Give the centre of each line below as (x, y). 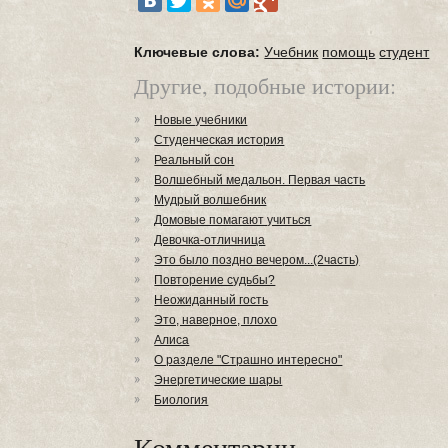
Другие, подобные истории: (265, 85)
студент (404, 52)
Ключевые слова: (197, 52)
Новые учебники (201, 120)
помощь (349, 52)
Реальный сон (194, 160)
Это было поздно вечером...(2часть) (257, 260)
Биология (181, 400)
